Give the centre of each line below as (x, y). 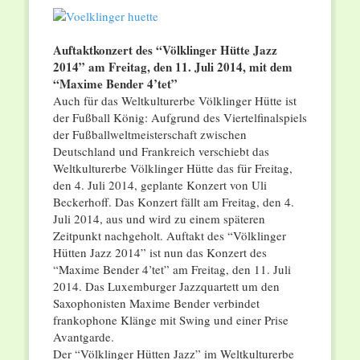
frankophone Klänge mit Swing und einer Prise (170, 320)
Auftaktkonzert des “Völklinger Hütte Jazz (165, 50)
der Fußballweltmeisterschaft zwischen (149, 135)
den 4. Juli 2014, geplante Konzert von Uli (160, 185)
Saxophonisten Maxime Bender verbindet (156, 303)
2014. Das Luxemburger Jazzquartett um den (166, 286)
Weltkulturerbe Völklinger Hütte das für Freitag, (172, 168)
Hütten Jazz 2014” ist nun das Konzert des (160, 253)
